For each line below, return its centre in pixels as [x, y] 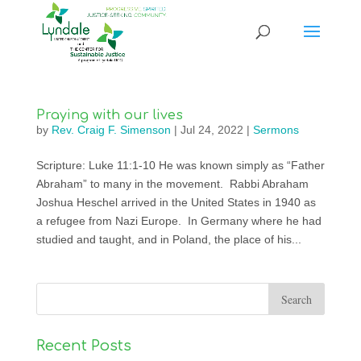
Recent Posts [83, 346]
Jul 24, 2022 [212, 130]
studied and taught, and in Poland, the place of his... [168, 239]
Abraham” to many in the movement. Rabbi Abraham [172, 184]
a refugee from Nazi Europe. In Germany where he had [178, 221]
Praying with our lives [109, 115]
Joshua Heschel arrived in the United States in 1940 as [176, 202]
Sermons [276, 130]
